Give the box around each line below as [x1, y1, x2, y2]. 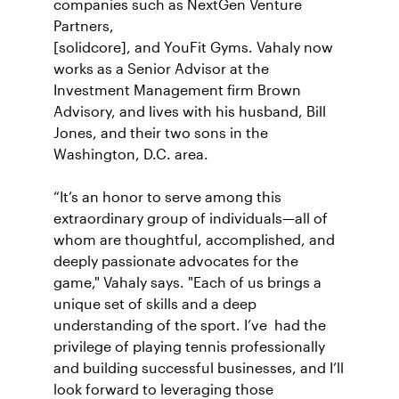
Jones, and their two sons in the [53, 126, 268, 141]
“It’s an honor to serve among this [53, 190, 281, 205]
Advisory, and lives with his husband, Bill [53, 104, 326, 119]
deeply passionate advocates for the [53, 254, 298, 269]
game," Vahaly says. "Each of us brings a [53, 275, 322, 290]
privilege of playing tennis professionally [53, 339, 325, 354]
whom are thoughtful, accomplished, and [53, 232, 335, 248]
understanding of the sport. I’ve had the [53, 318, 326, 333]
